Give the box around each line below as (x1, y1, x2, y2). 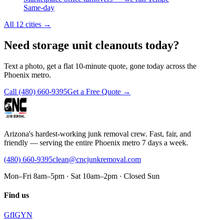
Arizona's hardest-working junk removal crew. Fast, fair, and (4, 130, 191, 138)
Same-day (24, 3, 55, 12)
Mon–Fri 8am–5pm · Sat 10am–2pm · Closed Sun (4, 172, 160, 180)
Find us (4, 191, 29, 200)
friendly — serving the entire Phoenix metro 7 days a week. (4, 138, 188, 147)
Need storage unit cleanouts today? (4, 39, 179, 52)
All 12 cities (4, 20, 41, 29)
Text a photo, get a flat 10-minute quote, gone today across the (4, 62, 196, 70)
